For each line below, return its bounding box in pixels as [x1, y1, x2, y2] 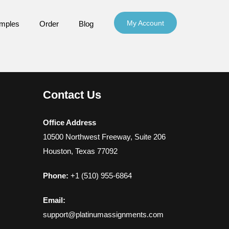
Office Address [42, 118, 96, 127]
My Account [127, 19, 164, 27]
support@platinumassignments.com [42, 210, 164, 219]
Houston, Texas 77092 [42, 147, 118, 155]
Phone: [42, 171, 68, 180]
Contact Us [42, 88, 101, 101]
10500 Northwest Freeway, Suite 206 [42, 132, 166, 141]
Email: [42, 196, 65, 204]
